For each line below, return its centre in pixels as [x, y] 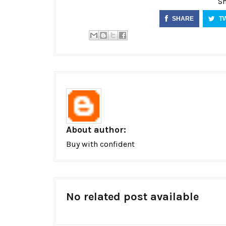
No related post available [132, 196]
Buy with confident [100, 144]
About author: [96, 129]
